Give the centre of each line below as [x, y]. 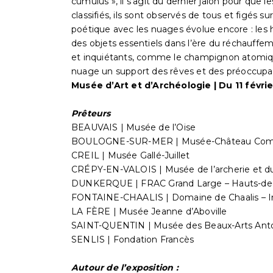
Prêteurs [91, 114]
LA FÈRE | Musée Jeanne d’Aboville [149, 212]
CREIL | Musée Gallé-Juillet [131, 156]
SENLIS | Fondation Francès [133, 240]
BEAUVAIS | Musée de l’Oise [134, 128]
